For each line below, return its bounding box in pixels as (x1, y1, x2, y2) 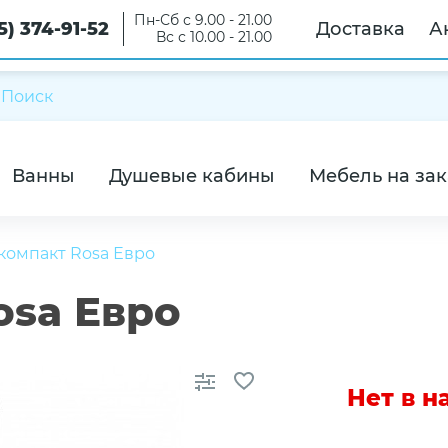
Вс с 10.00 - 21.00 (156, 28, 272, 46)
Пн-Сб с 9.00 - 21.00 (134, 11, 272, 29)
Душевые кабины (109, 165, 275, 187)
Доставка (316, 18, 405, 40)
